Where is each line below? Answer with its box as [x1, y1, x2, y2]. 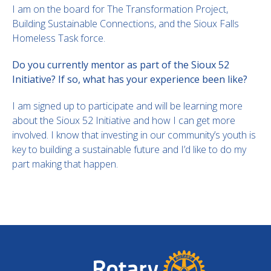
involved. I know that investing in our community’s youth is [12, 128, 256, 142]
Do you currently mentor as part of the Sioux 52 [12, 58, 229, 71]
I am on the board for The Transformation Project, [12, 2, 228, 16]
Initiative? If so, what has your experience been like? [12, 73, 247, 86]
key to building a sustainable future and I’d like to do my [12, 143, 246, 156]
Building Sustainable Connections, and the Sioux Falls [12, 17, 239, 30]
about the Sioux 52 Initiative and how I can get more [12, 114, 235, 127]
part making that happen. [12, 157, 118, 171]
